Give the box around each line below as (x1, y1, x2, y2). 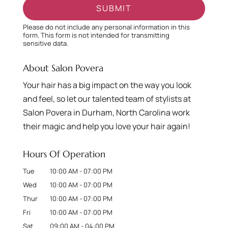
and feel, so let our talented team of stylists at (22, 93, 191, 104)
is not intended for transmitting (70, 30, 169, 40)
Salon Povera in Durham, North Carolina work (22, 106, 190, 118)
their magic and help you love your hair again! (22, 120, 190, 132)
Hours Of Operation (22, 148, 105, 160)
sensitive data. (22, 38, 68, 48)
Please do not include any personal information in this (22, 22, 190, 32)
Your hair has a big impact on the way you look (22, 79, 191, 91)
